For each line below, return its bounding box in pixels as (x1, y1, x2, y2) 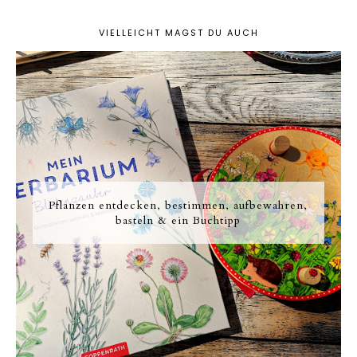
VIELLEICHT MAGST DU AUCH (98, 26, 259, 40)
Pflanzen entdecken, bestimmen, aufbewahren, (49, 198, 308, 214)
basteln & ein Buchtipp (116, 213, 241, 229)
